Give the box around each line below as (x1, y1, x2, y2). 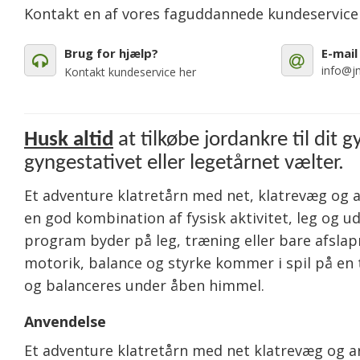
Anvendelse (24, 312, 106, 332)
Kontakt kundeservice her (64, 64, 196, 80)
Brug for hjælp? (64, 45, 158, 62)
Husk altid (24, 129, 113, 151)
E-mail (321, 45, 358, 62)
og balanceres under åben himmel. (24, 275, 264, 295)
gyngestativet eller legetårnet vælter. (24, 152, 344, 174)
